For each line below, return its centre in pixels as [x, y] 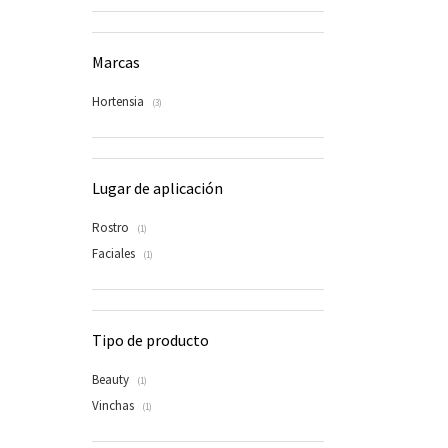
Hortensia [119, 101]
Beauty [112, 379]
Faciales [115, 253]
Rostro [112, 227]
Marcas [116, 62]
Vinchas [114, 405]
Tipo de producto [150, 340]
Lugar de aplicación [157, 188]
